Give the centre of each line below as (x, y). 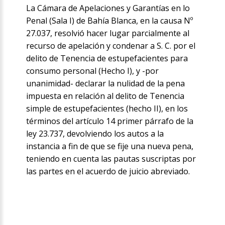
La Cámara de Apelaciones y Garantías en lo (108, 8)
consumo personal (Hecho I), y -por (93, 71)
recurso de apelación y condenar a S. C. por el (111, 46)
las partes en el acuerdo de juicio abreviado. (108, 172)
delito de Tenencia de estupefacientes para (107, 59)
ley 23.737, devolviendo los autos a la (95, 134)
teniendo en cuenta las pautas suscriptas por (111, 159)
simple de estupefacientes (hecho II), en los (107, 109)
